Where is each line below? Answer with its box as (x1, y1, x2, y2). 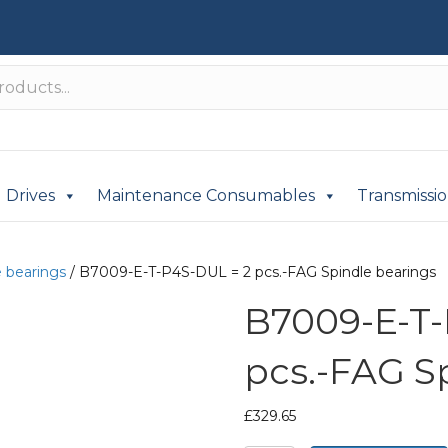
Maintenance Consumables (97, 186, 315, 205)
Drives (6, 186, 55, 205)
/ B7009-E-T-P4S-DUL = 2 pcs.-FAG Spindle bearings (66, 263, 436, 281)
